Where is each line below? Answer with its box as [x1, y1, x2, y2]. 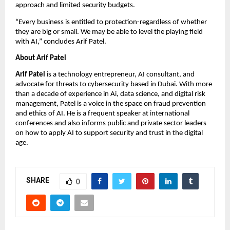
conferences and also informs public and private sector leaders [15, 120, 206, 128]
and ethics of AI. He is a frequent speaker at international [15, 110, 189, 118]
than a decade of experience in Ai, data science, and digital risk [15, 90, 205, 99]
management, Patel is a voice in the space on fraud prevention [15, 100, 206, 108]
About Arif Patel [15, 54, 66, 62]
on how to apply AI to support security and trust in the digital [15, 129, 203, 138]
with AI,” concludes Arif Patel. [15, 37, 106, 46]
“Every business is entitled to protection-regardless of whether [15, 18, 207, 26]
